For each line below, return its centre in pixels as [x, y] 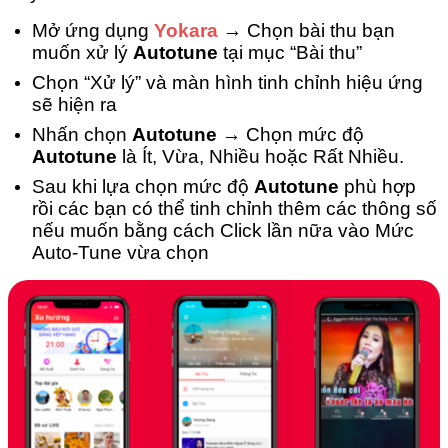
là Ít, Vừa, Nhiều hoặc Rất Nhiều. [260, 157]
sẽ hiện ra [74, 105]
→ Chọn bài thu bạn [306, 31]
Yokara [186, 31]
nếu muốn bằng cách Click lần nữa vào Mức [223, 231]
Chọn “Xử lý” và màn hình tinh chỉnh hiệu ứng [227, 83]
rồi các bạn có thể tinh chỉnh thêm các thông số [234, 209]
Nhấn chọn [82, 135]
